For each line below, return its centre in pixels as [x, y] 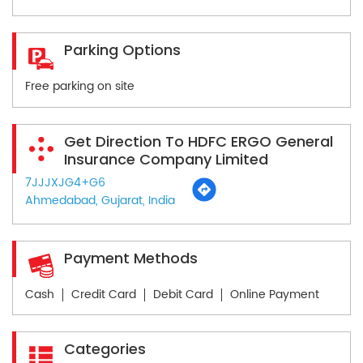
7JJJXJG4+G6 [65, 182]
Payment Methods [131, 258]
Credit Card [104, 294]
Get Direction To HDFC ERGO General [199, 141]
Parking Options [122, 50]
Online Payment [275, 294]
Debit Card [183, 294]
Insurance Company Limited [166, 159]
